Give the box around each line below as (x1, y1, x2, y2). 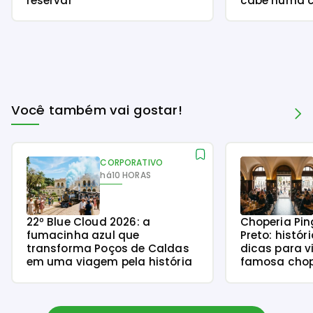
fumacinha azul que (26, 228, 140, 243)
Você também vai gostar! (11, 101, 182, 119)
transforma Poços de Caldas (26, 241, 189, 256)
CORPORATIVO (100, 156, 163, 169)
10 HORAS (111, 169, 151, 182)
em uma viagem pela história (26, 254, 192, 270)
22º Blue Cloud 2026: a (26, 214, 151, 230)
